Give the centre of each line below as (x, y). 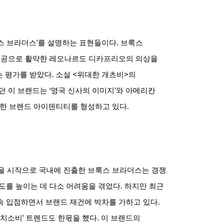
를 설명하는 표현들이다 (77, 43)
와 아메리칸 (136, 90)
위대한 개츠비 (101, 74)
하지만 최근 (144, 186)
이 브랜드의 (121, 218)
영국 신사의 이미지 (83, 90)
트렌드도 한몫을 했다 (61, 218)
